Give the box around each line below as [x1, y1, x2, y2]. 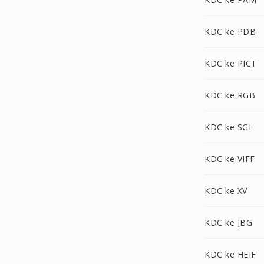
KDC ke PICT [204, 58, 257, 69]
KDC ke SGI [204, 121, 251, 133]
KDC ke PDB [204, 26, 256, 37]
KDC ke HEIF [204, 249, 256, 260]
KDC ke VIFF [204, 153, 255, 164]
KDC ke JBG [204, 217, 252, 228]
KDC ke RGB [204, 90, 255, 101]
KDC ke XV [204, 185, 247, 196]
